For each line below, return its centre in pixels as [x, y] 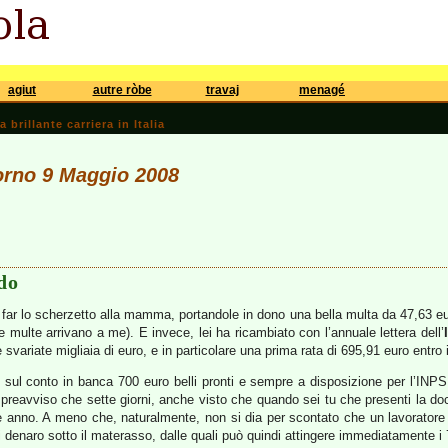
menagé [322, 90]
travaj [222, 90]
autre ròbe [122, 90]
